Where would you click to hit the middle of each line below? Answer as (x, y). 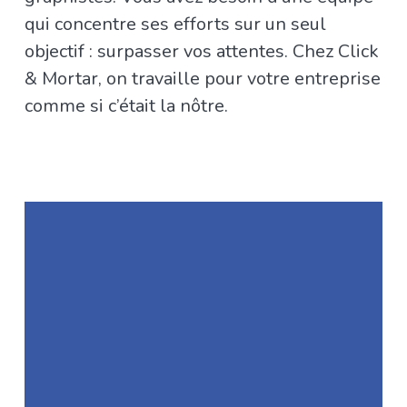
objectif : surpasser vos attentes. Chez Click (201, 52)
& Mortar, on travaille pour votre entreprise (202, 79)
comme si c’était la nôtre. (126, 106)
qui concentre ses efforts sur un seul (175, 25)
